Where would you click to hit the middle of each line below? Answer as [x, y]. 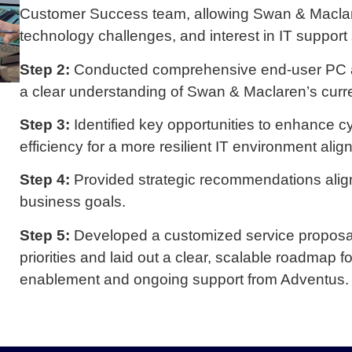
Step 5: [45, 235]
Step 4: [45, 180]
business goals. [73, 202]
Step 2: [45, 69]
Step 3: [45, 125]
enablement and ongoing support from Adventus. [184, 279]
